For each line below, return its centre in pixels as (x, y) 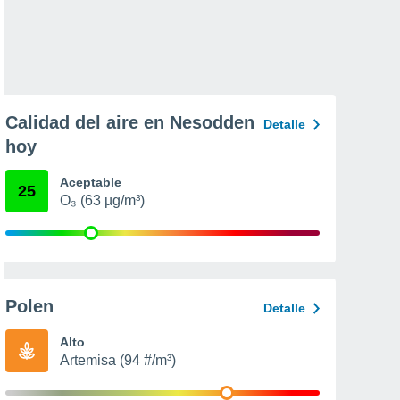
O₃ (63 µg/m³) (102, 200)
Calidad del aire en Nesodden (130, 122)
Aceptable (91, 182)
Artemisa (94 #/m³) (118, 360)
